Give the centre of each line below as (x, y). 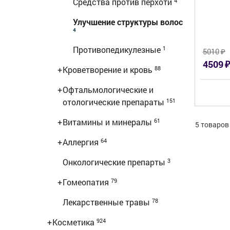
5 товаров (212, 124)
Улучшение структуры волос (128, 22)
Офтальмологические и (108, 90)
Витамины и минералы (108, 122)
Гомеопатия (87, 182)
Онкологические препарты (115, 162)
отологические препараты (114, 102)
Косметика (74, 222)
